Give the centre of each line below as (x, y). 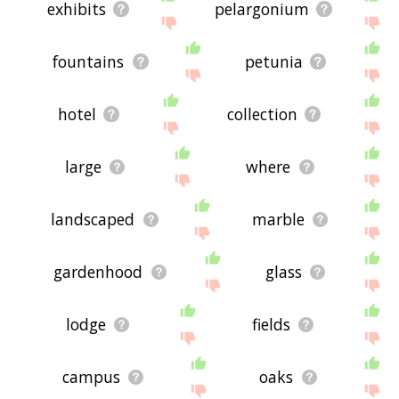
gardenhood (98, 272)
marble (278, 220)
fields (271, 325)
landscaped (93, 220)
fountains (89, 62)
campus (91, 377)
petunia (273, 62)
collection (263, 114)
